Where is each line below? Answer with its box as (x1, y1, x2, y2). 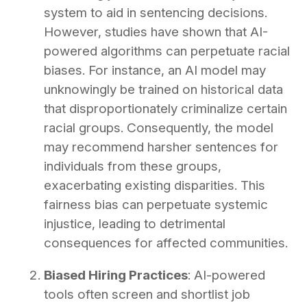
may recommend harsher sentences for (44, 138, 278, 155)
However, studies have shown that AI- (44, 23, 268, 40)
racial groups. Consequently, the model (44, 119, 273, 136)
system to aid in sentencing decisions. (44, 4, 267, 21)
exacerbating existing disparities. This (44, 177, 265, 193)
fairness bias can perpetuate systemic (44, 196, 268, 212)
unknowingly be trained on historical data (44, 81, 283, 97)
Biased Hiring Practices (44, 267, 188, 283)
